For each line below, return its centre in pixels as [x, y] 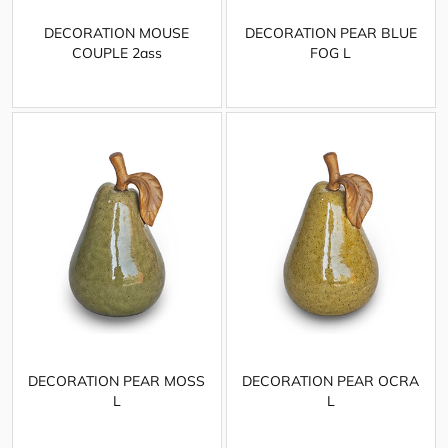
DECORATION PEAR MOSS [117, 380]
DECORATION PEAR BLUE [330, 32]
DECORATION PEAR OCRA [331, 380]
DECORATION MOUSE [117, 32]
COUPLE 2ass [116, 52]
